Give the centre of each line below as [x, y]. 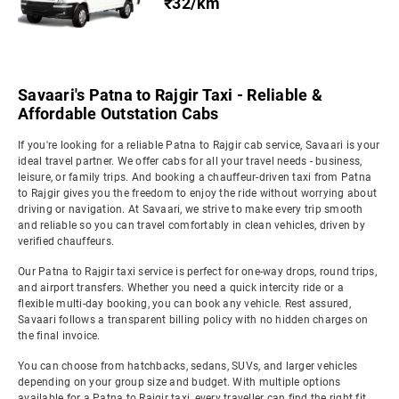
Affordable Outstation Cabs [118, 114]
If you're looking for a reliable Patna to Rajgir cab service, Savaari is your [199, 145]
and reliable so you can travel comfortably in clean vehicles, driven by [191, 225]
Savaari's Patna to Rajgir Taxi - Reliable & [170, 95]
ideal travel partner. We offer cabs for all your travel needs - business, [190, 161]
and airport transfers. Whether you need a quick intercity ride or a [181, 288]
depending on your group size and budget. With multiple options [179, 382]
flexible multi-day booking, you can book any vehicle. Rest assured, [184, 304]
